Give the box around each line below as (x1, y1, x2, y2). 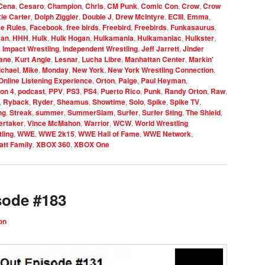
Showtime (92, 96, 125, 108)
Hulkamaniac (137, 33, 182, 44)
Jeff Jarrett (141, 43, 179, 54)
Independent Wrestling (63, 43, 138, 54)
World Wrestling (135, 118, 188, 129)
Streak (9, 107, 32, 118)
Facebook (30, 22, 63, 33)
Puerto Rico (101, 86, 140, 97)
